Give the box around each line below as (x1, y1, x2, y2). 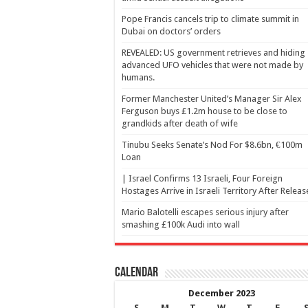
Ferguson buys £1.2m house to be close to (122, 106, 287, 116)
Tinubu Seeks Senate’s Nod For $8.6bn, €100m (122, 140, 302, 150)
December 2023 (188, 288, 255, 298)
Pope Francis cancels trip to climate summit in (122, 14, 299, 24)
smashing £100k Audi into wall (122, 219, 240, 230)
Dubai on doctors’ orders (122, 26, 221, 36)
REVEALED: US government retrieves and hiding (122, 47, 305, 58)
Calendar (115, 266, 158, 280)
